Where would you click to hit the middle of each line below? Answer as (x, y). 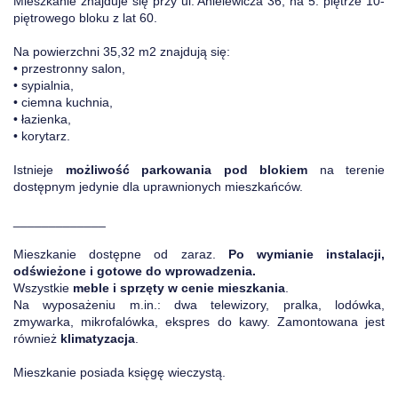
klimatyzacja (98, 338)
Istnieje (40, 170)
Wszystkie (43, 288)
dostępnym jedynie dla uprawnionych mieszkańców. (158, 187)
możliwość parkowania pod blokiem (186, 170)
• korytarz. (42, 136)
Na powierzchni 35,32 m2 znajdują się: (122, 52)
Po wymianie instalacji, (306, 254)
